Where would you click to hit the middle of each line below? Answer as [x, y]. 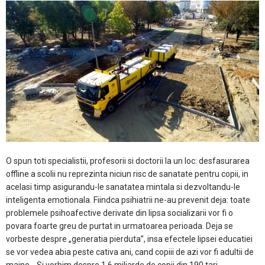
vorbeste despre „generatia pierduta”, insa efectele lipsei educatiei [129, 239]
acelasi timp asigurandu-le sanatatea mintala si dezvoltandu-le [123, 187]
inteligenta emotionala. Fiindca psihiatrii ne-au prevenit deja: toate [128, 200]
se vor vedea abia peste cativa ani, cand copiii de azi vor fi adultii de [130, 252]
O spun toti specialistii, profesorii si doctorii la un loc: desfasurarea [128, 161]
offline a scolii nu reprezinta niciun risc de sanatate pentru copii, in [127, 174]
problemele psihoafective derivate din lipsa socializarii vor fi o [119, 213]
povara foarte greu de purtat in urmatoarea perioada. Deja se [119, 226]
